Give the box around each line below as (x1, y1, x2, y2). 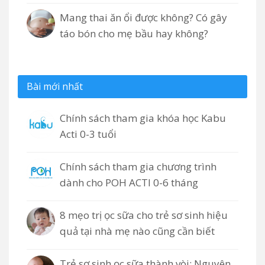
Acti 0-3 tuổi (60, 127, 117, 141)
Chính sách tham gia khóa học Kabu (60, 111, 226, 125)
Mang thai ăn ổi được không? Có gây (60, 10, 227, 24)
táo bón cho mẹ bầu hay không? (60, 26, 208, 40)
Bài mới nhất (27, 79, 83, 93)
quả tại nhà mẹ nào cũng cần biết (60, 224, 215, 238)
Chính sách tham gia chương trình (60, 159, 216, 173)
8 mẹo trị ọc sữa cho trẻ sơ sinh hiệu (60, 208, 228, 222)
